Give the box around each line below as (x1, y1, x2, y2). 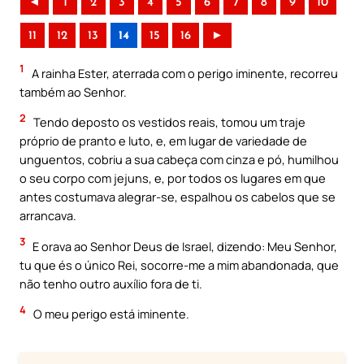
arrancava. (19, 207, 76, 224)
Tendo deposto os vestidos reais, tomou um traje (31, 114, 305, 131)
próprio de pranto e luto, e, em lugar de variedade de (19, 132, 307, 149)
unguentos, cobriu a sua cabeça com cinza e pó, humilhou (19, 151, 339, 168)
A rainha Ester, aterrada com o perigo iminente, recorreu (29, 64, 338, 81)
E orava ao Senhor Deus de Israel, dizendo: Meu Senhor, (30, 237, 337, 254)
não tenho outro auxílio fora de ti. (19, 275, 202, 292)
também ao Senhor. (19, 83, 127, 100)
